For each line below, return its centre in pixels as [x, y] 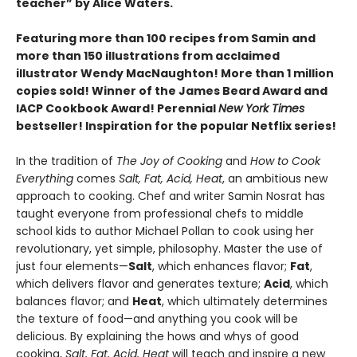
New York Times [261, 109]
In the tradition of [66, 161]
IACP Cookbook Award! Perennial [117, 109]
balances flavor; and [74, 302]
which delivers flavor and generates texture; [140, 284]
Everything [45, 179]
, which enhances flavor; [221, 267]
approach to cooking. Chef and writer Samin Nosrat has [171, 196]
